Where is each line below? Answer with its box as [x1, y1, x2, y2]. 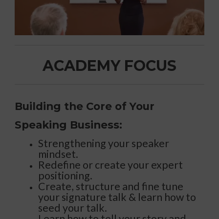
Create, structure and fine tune [38, 180, 183, 193]
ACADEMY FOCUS [43, 57, 176, 75]
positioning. [38, 169, 92, 182]
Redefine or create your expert [38, 158, 183, 172]
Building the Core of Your [15, 100, 154, 113]
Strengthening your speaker [38, 137, 169, 150]
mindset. [38, 148, 78, 161]
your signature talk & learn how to [38, 191, 196, 204]
